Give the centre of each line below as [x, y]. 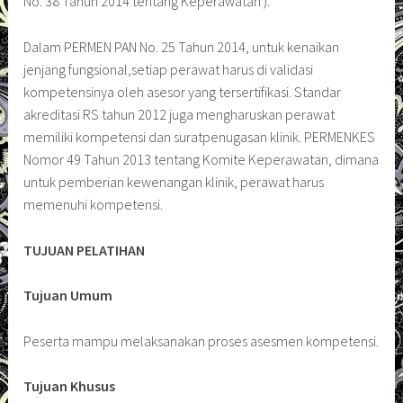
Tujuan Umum [68, 296]
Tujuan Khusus [70, 386]
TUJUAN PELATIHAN [85, 250]
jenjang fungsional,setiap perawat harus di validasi [169, 69]
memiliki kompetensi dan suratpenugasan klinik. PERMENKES [200, 136]
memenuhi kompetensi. [94, 204]
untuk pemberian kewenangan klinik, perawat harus [174, 181]
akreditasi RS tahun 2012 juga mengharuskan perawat [179, 114]
